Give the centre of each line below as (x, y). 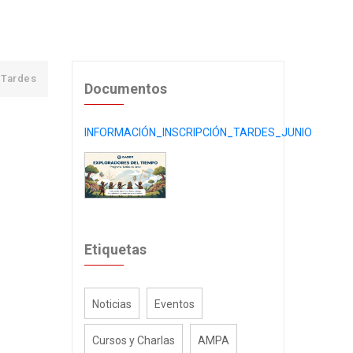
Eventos (175, 304)
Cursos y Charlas (134, 340)
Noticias (112, 304)
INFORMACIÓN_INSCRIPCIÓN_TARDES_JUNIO (198, 132)
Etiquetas (115, 249)
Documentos (126, 89)
